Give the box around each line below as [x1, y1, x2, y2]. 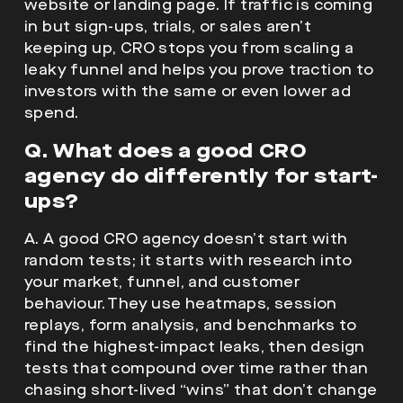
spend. [24, 103, 79, 122]
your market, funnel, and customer [24, 272, 300, 291]
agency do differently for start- [24, 162, 379, 189]
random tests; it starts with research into [24, 250, 353, 270]
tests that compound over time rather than [24, 358, 369, 378]
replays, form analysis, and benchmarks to [24, 315, 357, 335]
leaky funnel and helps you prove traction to [24, 59, 374, 79]
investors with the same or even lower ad [24, 81, 351, 101]
